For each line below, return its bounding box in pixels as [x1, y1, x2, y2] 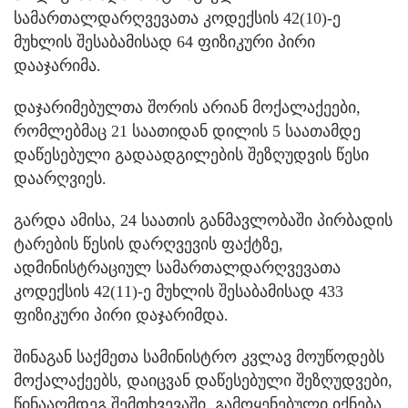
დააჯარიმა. [14, 56, 101, 76]
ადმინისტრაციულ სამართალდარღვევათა [14, 259, 341, 278]
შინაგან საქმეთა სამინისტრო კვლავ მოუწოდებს [14, 348, 384, 367]
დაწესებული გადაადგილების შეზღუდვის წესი [14, 146, 369, 165]
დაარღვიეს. [14, 169, 107, 189]
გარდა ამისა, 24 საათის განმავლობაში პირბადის [14, 211, 393, 230]
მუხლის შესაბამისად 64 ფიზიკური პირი [14, 33, 315, 52]
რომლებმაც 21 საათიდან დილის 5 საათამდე [14, 122, 361, 141]
